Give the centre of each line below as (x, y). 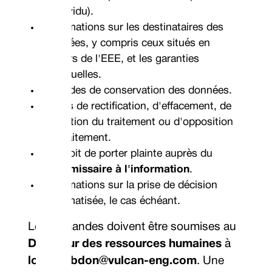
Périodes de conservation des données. (139, 90)
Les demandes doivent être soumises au (132, 227)
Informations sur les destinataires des (134, 27)
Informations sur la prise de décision (131, 185)
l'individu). (70, 12)
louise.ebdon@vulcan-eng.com (113, 261)
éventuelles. (73, 75)
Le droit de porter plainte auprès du (129, 154)
